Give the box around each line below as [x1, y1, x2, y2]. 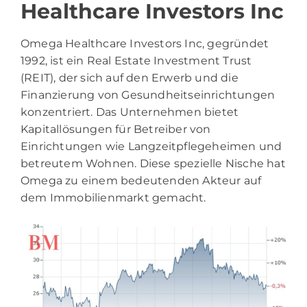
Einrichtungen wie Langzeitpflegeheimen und [21, 139, 282, 153]
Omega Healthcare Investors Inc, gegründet [21, 36, 269, 50]
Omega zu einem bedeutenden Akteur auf [21, 173, 262, 187]
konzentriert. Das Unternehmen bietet [21, 105, 239, 119]
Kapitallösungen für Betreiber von [21, 122, 211, 136]
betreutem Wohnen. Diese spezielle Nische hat [21, 156, 286, 170]
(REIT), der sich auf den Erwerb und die [21, 71, 238, 84]
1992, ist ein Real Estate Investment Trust [21, 53, 252, 67]
